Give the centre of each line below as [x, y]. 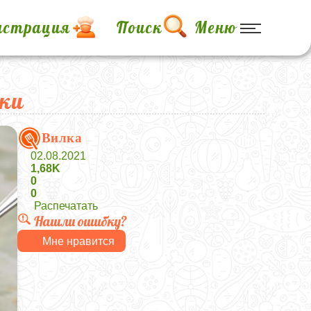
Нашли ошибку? [80, 221]
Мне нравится [78, 241]
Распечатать [66, 206]
